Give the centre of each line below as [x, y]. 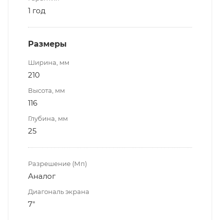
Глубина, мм [48, 119]
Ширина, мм [49, 63]
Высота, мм [46, 91]
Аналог [42, 176]
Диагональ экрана [59, 192]
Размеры [47, 44]
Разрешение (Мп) [57, 164]
